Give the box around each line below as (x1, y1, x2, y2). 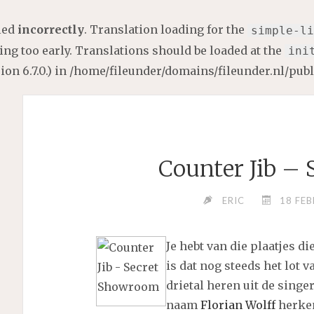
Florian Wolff (200, 298, 275, 313)
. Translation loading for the (84, 22, 247, 36)
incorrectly (18, 22, 84, 36)
